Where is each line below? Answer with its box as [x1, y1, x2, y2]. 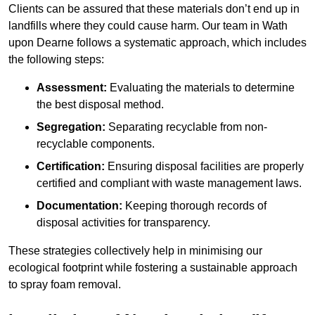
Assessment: [37, 82, 107, 94]
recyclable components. [37, 138, 155, 150]
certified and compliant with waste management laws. [37, 177, 302, 190]
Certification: [37, 160, 105, 173]
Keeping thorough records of [122, 200, 266, 212]
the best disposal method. [37, 98, 164, 111]
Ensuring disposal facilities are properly [105, 160, 304, 173]
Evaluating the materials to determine [107, 82, 295, 94]
